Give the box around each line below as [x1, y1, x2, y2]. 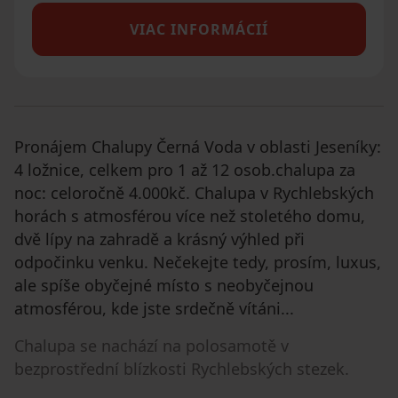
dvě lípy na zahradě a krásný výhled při [14, 228, 305, 250]
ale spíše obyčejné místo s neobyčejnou [14, 275, 314, 296]
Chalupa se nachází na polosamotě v [14, 335, 289, 356]
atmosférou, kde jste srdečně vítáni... [14, 298, 294, 319]
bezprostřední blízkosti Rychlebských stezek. [14, 358, 349, 379]
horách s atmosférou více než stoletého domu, [14, 205, 365, 227]
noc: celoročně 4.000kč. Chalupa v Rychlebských [14, 182, 374, 203]
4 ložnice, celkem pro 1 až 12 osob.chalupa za [14, 159, 355, 180]
